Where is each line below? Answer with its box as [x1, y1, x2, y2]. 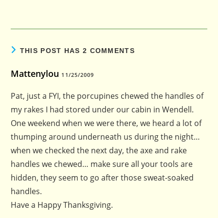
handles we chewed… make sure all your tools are [11, 158, 193, 169]
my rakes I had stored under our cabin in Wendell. [11, 104, 194, 115]
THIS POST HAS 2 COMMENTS [19, 46, 135, 54]
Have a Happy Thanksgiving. [11, 199, 113, 210]
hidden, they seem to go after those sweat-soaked [11, 172, 194, 183]
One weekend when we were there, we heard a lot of [11, 117, 202, 128]
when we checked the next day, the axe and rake [11, 145, 187, 156]
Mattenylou [11, 67, 59, 79]
